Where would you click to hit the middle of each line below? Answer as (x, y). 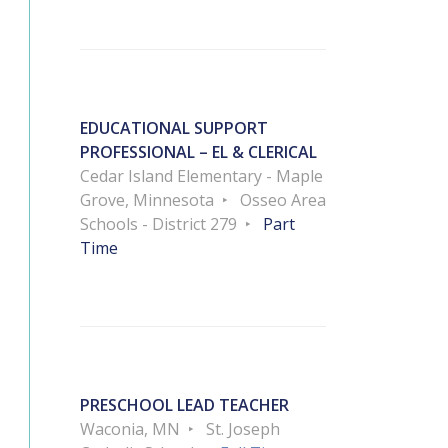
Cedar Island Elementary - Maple (201, 176)
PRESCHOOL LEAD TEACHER (184, 405)
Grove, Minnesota (147, 200)
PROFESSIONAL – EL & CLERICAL (198, 152)
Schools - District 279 (158, 224)
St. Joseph (243, 429)
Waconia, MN (130, 429)
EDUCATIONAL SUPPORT (174, 128)
